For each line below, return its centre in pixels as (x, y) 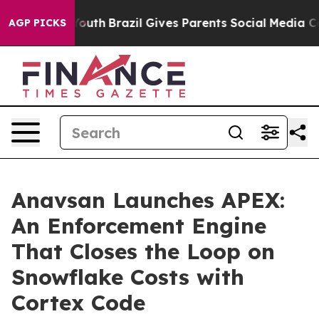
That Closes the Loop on (143, 251)
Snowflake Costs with (128, 277)
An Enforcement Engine (139, 226)
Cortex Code (78, 303)
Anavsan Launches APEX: (148, 200)
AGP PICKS (37, 23)
